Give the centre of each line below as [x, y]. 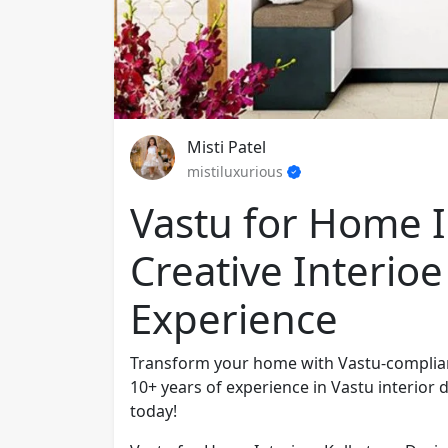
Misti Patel [226, 146]
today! [153, 410]
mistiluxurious [237, 171]
